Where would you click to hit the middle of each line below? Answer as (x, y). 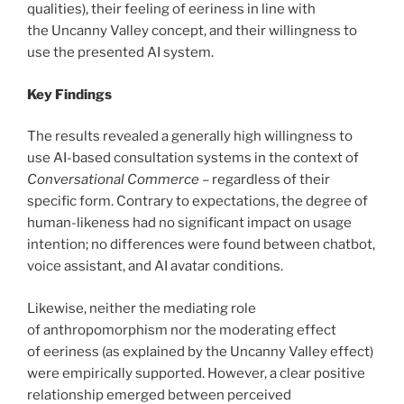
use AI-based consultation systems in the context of (193, 158)
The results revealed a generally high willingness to (190, 137)
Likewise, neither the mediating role (142, 308)
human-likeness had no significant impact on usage (189, 223)
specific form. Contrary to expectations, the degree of (197, 202)
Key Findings (69, 94)
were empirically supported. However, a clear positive (196, 373)
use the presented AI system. (120, 53)
